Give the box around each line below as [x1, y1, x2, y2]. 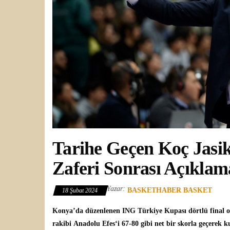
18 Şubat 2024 [62, 186, 99, 194]
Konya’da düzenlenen [52, 206, 120, 215]
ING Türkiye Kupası [120, 206, 188, 215]
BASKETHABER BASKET [127, 186, 212, 194]
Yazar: [107, 184, 125, 193]
